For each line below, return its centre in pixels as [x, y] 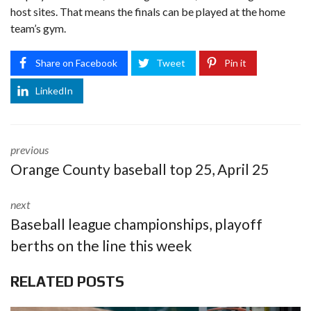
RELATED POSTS [67, 281]
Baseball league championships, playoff [136, 224]
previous [30, 150]
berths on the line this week [101, 245]
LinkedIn [54, 91]
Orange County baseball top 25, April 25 [140, 169]
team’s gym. [38, 28]
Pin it [235, 63]
